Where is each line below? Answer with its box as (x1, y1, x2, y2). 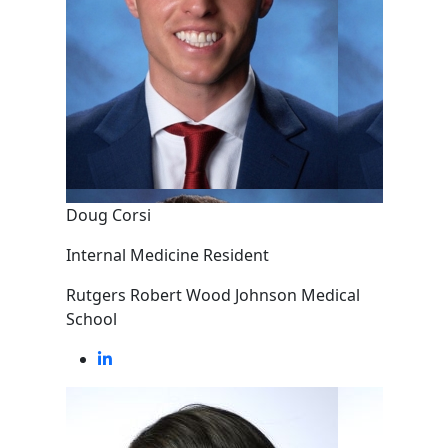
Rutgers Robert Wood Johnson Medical (65, 284, 360, 306)
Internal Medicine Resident (65, 244, 269, 266)
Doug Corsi (65, 204, 151, 226)
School (65, 308, 117, 330)
